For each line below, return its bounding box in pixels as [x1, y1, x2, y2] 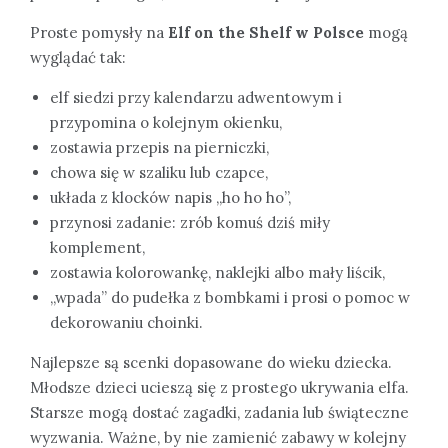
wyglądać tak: [30, 47, 126, 67]
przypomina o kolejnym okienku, [50, 112, 282, 132]
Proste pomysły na [30, 22, 168, 42]
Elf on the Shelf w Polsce [168, 22, 364, 42]
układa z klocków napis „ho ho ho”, [50, 187, 291, 207]
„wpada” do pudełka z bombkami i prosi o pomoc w [50, 287, 410, 307]
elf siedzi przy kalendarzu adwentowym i [50, 87, 342, 107]
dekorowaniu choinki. [50, 312, 203, 332]
